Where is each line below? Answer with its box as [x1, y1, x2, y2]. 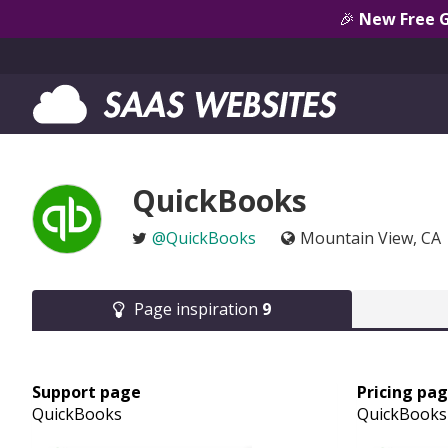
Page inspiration [134, 298, 262, 320]
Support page [32, 381, 141, 403]
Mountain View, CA [300, 227, 441, 249]
